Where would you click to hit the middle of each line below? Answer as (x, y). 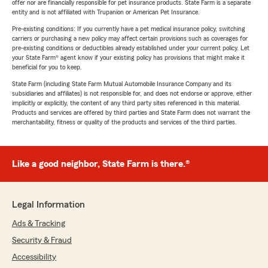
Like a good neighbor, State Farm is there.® (101, 164)
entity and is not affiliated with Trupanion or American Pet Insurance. (106, 12)
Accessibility (34, 257)
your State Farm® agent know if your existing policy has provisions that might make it (128, 57)
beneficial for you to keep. (47, 67)
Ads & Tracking (39, 224)
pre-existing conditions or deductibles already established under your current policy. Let (131, 48)
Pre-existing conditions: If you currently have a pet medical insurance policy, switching (129, 29)
